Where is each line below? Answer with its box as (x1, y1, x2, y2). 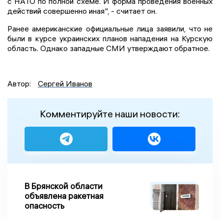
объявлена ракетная (25, 191, 104, 201)
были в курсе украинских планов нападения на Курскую (7, 33, 213, 44)
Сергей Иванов (38, 79, 92, 89)
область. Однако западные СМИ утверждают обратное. (7, 43, 210, 54)
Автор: (7, 79, 33, 89)
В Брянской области (25, 181, 103, 192)
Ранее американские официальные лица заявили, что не (7, 24, 213, 34)
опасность (25, 200, 64, 211)
